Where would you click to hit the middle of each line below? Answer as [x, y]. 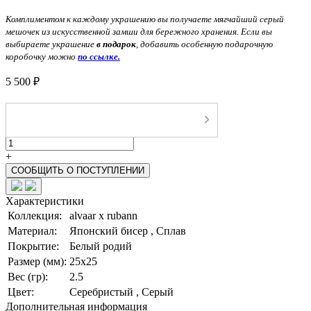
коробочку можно [42, 56]
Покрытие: [33, 246]
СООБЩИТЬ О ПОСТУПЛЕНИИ [78, 170]
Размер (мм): [37, 261]
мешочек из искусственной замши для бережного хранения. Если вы [139, 31]
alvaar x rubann [103, 215]
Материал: [32, 230]
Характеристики [45, 201]
